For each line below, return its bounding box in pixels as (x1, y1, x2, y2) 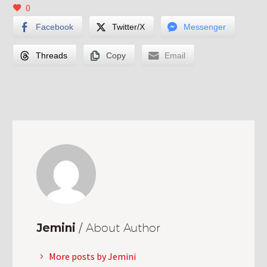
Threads (36, 50, 67, 60)
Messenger (184, 21, 226, 32)
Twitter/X (112, 21, 145, 32)
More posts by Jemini (49, 250, 136, 262)
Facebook (36, 21, 73, 32)
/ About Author (79, 221, 160, 234)
